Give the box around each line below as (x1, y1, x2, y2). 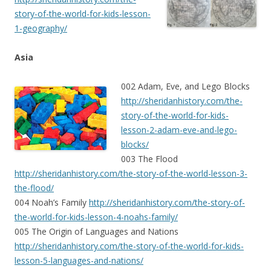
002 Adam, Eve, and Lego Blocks (121, 80, 250, 93)
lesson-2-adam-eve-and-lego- (121, 124, 237, 136)
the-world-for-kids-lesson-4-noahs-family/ (15, 211, 178, 223)
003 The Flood (121, 153, 178, 165)
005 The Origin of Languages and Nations (15, 226, 178, 238)
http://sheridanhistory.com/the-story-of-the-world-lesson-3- (15, 168, 247, 180)
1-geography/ (15, 22, 67, 34)
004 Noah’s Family (15, 197, 89, 209)
